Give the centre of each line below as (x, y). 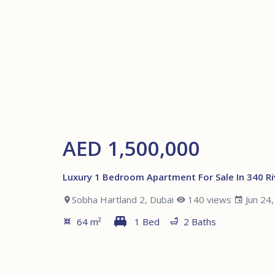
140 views (210, 199)
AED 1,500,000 (131, 148)
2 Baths (200, 221)
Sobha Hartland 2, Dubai (123, 199)
